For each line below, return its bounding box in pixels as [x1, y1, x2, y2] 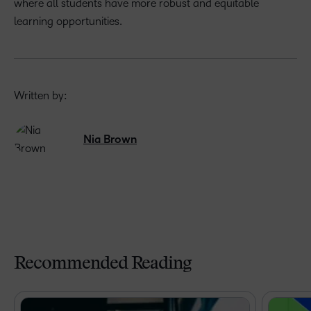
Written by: [14, 90, 67, 101]
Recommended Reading [14, 255, 192, 274]
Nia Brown [83, 133, 137, 146]
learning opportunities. [14, 15, 125, 27]
